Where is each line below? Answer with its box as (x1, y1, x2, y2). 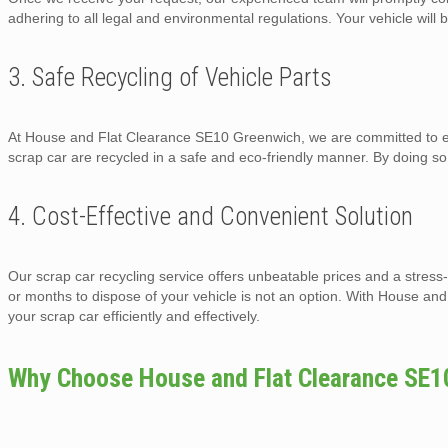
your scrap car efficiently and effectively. (8, 307, 260, 324)
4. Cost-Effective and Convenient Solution (8, 201, 413, 231)
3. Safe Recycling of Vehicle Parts (8, 62, 332, 92)
